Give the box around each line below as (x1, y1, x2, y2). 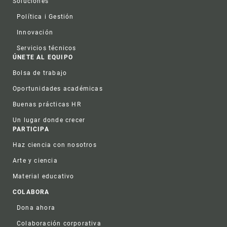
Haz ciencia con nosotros (13, 141, 97, 149)
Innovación (17, 29, 53, 36)
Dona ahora (17, 204, 55, 212)
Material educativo (13, 173, 74, 180)
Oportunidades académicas (13, 85, 103, 93)
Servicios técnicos (17, 45, 77, 52)
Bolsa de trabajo (13, 69, 67, 77)
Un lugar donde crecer (13, 117, 86, 124)
